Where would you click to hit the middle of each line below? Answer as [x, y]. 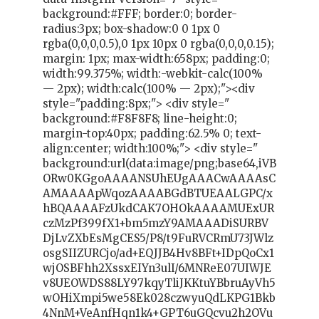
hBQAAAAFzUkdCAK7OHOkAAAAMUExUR [158, 209]
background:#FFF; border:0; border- [140, 14]
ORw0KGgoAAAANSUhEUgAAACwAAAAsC [159, 179]
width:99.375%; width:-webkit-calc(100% [153, 74]
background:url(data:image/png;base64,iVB [159, 164]
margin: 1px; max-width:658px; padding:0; [156, 59]
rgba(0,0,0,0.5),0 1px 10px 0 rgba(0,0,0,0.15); [158, 44]
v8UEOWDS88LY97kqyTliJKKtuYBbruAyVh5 [159, 283]
